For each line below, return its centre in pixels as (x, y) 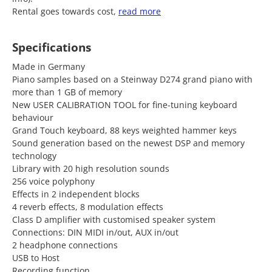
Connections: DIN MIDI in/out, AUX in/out (95, 232)
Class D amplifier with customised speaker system (114, 219)
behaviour (33, 117)
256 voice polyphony (53, 181)
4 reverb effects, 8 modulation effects (88, 207)
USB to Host (36, 258)
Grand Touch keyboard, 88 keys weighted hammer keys (124, 130)
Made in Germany (49, 66)
